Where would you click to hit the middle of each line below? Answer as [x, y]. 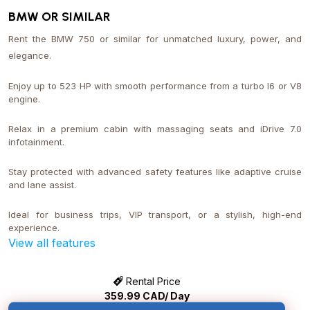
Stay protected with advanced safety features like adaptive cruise [155, 172]
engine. [24, 99]
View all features [52, 243]
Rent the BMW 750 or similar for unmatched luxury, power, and [155, 39]
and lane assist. [42, 185]
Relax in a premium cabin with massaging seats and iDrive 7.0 [155, 129]
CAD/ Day [165, 296]
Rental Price [152, 281]
